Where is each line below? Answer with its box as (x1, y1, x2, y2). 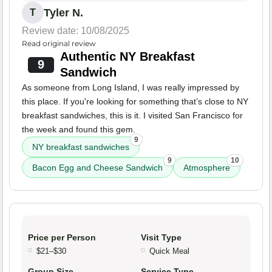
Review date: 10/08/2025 (22, 25, 129, 36)
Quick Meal (149, 246, 189, 256)
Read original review (22, 39, 96, 49)
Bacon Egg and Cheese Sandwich (32, 163, 163, 173)
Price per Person (28, 233, 96, 243)
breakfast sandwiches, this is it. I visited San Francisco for (22, 110, 243, 121)
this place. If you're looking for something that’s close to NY (22, 97, 248, 107)
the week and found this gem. (22, 124, 135, 135)
